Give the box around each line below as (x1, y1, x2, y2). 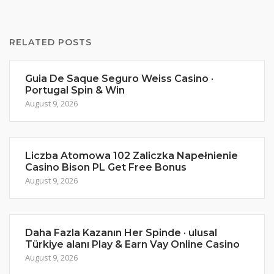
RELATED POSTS (9, 37, 92, 48)
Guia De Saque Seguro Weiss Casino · (25, 73, 213, 84)
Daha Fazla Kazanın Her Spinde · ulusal (25, 227, 217, 239)
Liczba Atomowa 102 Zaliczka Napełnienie (25, 150, 238, 161)
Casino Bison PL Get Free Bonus (25, 161, 187, 173)
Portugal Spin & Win (25, 84, 125, 96)
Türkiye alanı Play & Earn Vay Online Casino (25, 239, 240, 250)
